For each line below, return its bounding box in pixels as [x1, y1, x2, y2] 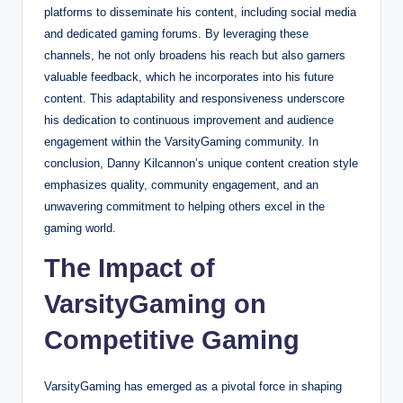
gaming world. [44, 220, 116, 235]
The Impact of [44, 253, 215, 282]
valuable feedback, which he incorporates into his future [44, 69, 334, 84]
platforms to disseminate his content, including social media [44, 4, 356, 19]
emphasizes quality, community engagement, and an [44, 177, 318, 192]
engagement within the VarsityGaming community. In [44, 134, 318, 148]
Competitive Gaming [44, 325, 300, 354]
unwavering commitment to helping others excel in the [44, 199, 325, 213]
